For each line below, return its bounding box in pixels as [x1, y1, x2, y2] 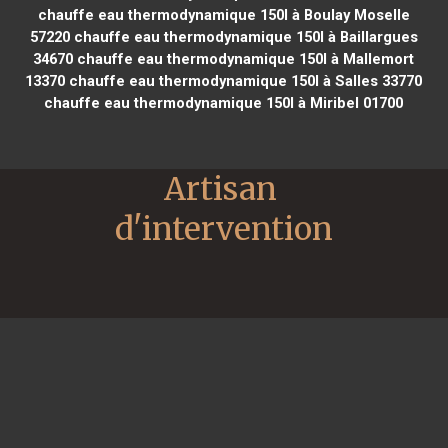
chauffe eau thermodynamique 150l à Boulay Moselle [37, 5, 410, 24]
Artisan [164, 168, 277, 209]
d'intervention [115, 208, 333, 249]
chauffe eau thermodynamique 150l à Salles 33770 [65, 71, 423, 90]
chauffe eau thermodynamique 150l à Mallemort [73, 49, 415, 68]
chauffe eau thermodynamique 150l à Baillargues [69, 27, 418, 46]
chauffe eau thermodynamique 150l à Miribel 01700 [44, 93, 404, 112]
